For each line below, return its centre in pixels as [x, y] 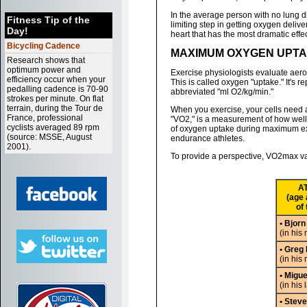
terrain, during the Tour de [55, 108]
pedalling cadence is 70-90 [58, 89]
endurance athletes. [208, 138]
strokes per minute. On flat [55, 99]
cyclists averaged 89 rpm [53, 127]
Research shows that [46, 60]
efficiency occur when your [56, 79]
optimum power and [44, 70]
